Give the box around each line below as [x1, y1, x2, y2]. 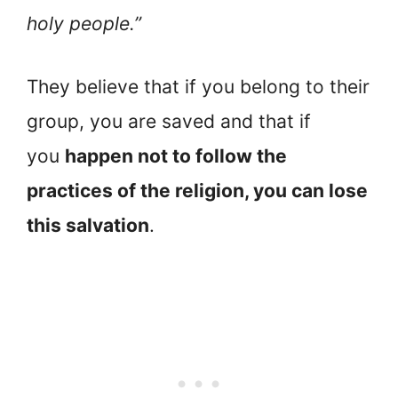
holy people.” [27, 12, 147, 36]
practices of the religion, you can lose [27, 179, 368, 202]
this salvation [27, 213, 149, 236]
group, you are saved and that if [27, 109, 311, 132]
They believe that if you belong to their [27, 75, 370, 98]
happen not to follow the [65, 144, 287, 167]
